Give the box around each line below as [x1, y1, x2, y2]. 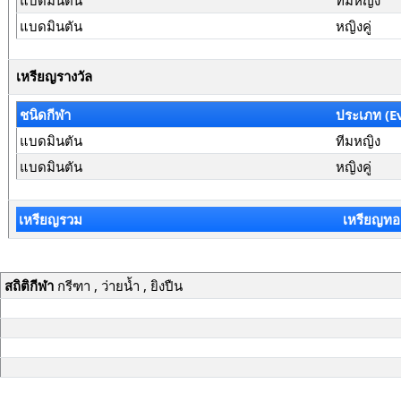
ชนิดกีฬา [20, 106, 72, 124]
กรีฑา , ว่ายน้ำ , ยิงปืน [53, 277, 183, 294]
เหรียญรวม [18, 210, 82, 228]
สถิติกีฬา [4, 277, 54, 294]
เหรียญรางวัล [15, 70, 92, 84]
